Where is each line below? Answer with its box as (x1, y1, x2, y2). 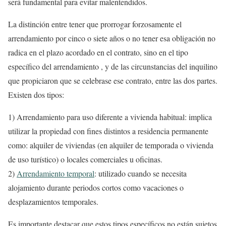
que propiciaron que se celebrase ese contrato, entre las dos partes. (8, 75, 217, 86)
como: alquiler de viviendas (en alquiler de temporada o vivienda (8, 140, 213, 150)
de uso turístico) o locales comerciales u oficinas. (8, 154, 162, 164)
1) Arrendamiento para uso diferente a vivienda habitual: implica (8, 111, 212, 122)
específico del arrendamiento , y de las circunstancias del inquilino (8, 61, 217, 72)
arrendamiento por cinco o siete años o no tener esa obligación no (8, 33, 215, 43)
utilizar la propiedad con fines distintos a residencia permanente (8, 126, 208, 136)
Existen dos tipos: (8, 89, 64, 100)
